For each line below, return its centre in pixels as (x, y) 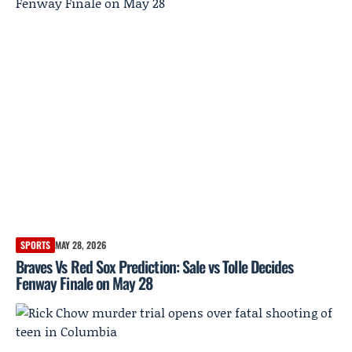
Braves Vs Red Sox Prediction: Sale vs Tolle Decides (155, 266)
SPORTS (35, 244)
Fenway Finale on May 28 (84, 282)
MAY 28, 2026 (81, 244)
